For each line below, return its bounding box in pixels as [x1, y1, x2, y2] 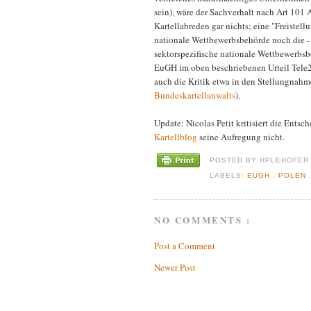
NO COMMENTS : [154, 212, 251, 226]
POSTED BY [210, 156, 260, 165]
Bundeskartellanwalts [154, 89, 235, 102]
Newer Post [154, 261, 196, 274]
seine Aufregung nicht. [197, 131, 285, 144]
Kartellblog [154, 131, 197, 144]
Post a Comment [154, 239, 215, 253]
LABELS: [210, 171, 248, 180]
